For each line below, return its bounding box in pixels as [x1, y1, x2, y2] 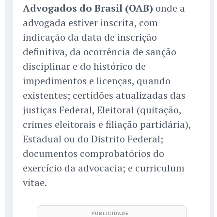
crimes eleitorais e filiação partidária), [23, 118, 191, 131]
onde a [153, 1, 185, 15]
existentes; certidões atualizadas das [23, 89, 186, 102]
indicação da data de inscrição [23, 31, 157, 44]
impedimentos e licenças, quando [23, 74, 170, 88]
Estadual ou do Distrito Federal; [23, 132, 163, 146]
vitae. [23, 176, 47, 189]
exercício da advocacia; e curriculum [23, 161, 185, 175]
